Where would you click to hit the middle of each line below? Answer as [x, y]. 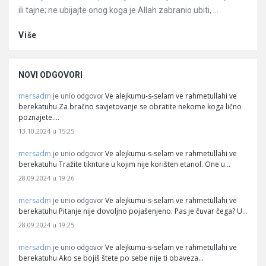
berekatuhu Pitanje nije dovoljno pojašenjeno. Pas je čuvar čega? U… [133, 211]
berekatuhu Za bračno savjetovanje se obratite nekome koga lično [130, 107]
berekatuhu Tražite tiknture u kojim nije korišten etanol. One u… [124, 164]
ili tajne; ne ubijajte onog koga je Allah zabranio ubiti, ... [118, 10]
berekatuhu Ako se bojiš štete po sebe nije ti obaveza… [111, 258]
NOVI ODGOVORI [50, 75]
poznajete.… [39, 117]
